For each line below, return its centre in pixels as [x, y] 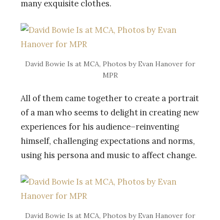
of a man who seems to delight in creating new [110, 112]
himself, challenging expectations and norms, [108, 141]
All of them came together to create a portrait [110, 98]
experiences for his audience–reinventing [100, 126]
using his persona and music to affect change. [109, 155]
